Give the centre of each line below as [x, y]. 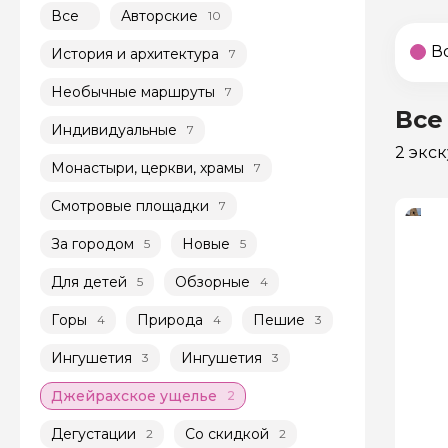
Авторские [159, 15]
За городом [92, 243]
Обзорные [212, 281]
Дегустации [93, 433]
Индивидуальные [114, 129]
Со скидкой [227, 433]
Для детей [89, 281]
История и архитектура [135, 53]
